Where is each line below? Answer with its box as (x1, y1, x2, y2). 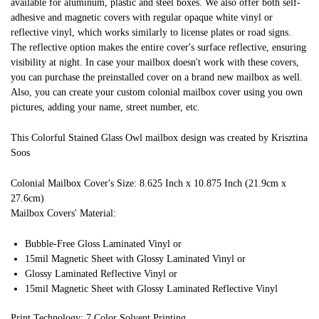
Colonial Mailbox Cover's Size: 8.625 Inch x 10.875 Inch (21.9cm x (11, 177, 286, 189)
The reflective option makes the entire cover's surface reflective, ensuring (11, 42, 306, 53)
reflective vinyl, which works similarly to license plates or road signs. (11, 27, 291, 38)
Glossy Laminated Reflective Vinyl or (25, 268, 177, 279)
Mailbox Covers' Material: (11, 207, 116, 219)
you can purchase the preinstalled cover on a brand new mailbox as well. (11, 72, 303, 83)
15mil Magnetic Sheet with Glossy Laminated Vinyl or (25, 253, 246, 264)
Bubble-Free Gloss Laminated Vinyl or (25, 238, 182, 249)
